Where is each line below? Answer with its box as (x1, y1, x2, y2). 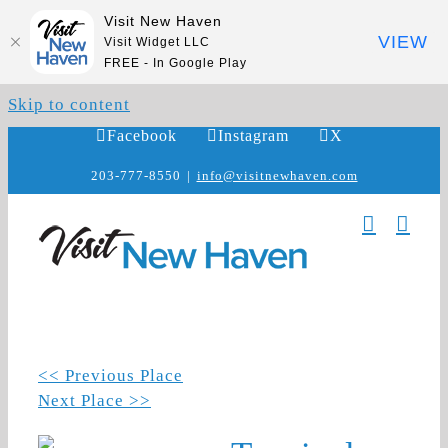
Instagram (217, 127, 289, 144)
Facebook (106, 127, 177, 144)
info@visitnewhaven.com (196, 167, 358, 183)
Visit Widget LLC (104, 34, 210, 49)
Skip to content (8, 95, 130, 114)
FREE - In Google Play (104, 55, 247, 70)
